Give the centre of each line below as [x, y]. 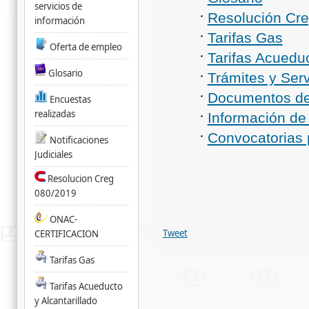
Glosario [65, 73]
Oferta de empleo [86, 47]
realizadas [54, 114]
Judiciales [53, 154]
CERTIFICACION [66, 234]
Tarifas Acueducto [86, 286]
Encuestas [70, 99]
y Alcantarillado [66, 301]
